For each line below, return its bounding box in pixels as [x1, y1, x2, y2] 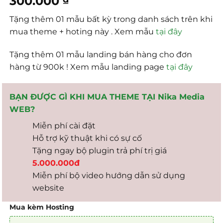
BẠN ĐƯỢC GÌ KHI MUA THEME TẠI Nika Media [9, 92, 205, 102]
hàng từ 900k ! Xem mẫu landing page [9, 62, 167, 72]
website [32, 183, 67, 193]
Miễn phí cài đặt [32, 121, 96, 131]
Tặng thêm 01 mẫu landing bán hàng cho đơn [9, 49, 193, 59]
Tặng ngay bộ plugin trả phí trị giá [32, 146, 167, 156]
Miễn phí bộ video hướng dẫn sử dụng [32, 171, 186, 181]
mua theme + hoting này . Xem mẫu [9, 26, 156, 36]
